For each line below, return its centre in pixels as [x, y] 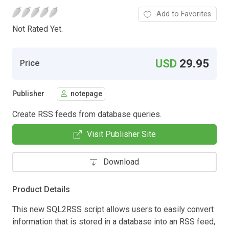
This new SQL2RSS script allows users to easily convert [113, 209]
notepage [86, 94]
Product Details [41, 189]
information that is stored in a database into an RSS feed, [114, 221]
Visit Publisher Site [121, 134]
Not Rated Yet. [38, 29]
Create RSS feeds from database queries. [87, 114]
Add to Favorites [184, 14]
